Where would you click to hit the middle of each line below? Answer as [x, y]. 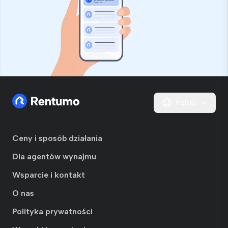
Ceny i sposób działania [57, 138]
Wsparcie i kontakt [49, 175]
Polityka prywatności [52, 212]
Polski [186, 103]
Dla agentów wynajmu [54, 157]
